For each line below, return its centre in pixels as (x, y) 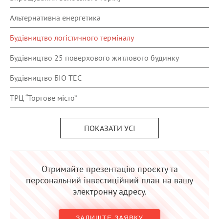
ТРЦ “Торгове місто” (43, 98)
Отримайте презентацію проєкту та (109, 169)
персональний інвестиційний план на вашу (109, 180)
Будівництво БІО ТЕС (46, 78)
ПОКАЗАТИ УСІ (109, 128)
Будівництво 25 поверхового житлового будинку (94, 58)
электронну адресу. (109, 191)
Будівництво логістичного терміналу (72, 38)
